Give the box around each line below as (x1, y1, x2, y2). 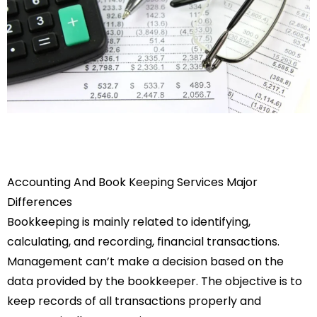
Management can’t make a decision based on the (7, 253, 284, 270)
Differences (7, 194, 72, 211)
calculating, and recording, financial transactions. (7, 234, 279, 250)
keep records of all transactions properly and (7, 293, 261, 310)
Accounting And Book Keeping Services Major (7, 174, 258, 191)
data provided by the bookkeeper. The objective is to (7, 273, 302, 290)
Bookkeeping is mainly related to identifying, (7, 214, 250, 231)
